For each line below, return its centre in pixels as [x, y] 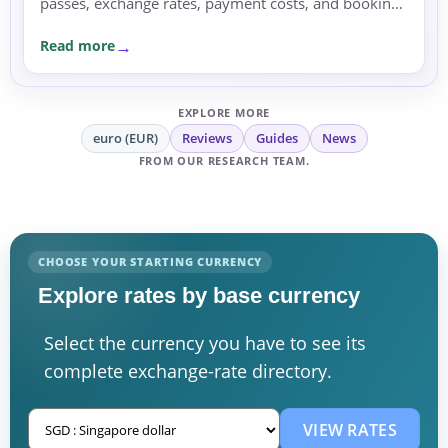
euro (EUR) [125, 137]
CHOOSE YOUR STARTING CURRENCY [150, 261]
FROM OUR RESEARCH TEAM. [224, 160]
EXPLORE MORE [224, 112]
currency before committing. [138, 24]
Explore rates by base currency [199, 295]
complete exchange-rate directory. [188, 371]
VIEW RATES [350, 429]
